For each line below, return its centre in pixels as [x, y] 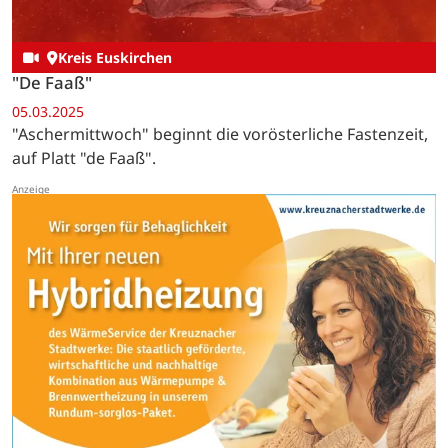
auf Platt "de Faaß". [84, 158]
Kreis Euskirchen [114, 58]
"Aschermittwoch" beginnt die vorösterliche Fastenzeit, [220, 134]
